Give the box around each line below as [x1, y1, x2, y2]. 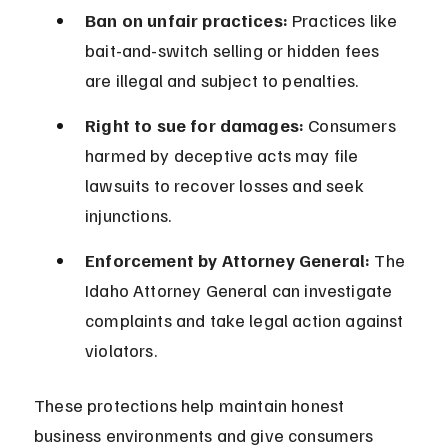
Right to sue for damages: [85, 114, 305, 137]
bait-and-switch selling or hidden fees [85, 39, 384, 62]
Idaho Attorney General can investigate [85, 279, 397, 302]
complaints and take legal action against [85, 309, 408, 332]
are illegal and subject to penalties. [85, 69, 359, 92]
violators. [85, 339, 157, 362]
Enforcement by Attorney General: [85, 249, 371, 272]
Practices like [287, 9, 402, 32]
